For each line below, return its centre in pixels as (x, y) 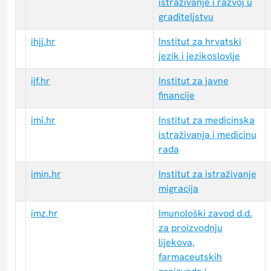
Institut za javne (193, 81)
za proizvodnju (190, 228)
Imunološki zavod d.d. (205, 214)
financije (176, 96)
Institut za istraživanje (207, 174)
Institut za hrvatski (200, 42)
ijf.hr (40, 81)
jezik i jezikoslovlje (199, 56)
